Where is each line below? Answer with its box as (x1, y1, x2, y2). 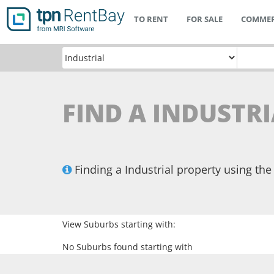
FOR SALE (186, 13, 223, 24)
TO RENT (133, 13, 168, 24)
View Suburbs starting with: (62, 218, 176, 230)
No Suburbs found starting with (62, 241, 193, 253)
